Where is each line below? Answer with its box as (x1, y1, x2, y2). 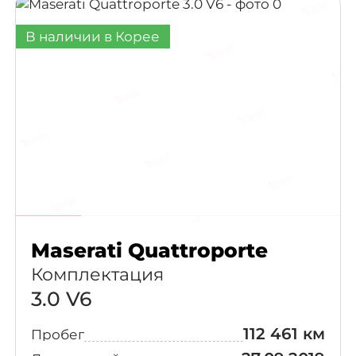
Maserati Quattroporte (30, 238, 268, 263)
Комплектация (30, 263, 164, 286)
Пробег (30, 325, 84, 342)
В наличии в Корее (25, 28, 161, 45)
